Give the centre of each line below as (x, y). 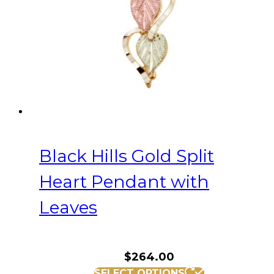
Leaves (68, 208)
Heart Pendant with (124, 182)
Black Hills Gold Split (127, 156)
